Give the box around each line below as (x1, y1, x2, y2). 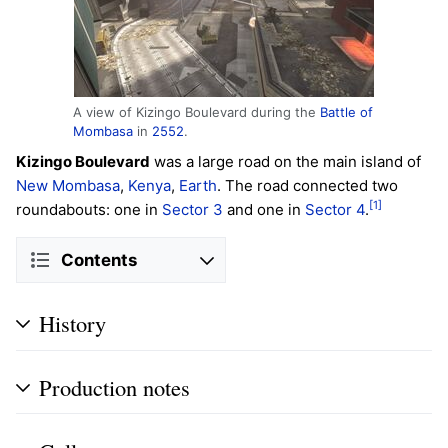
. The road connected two (217, 176, 398, 196)
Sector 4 (305, 200, 365, 220)
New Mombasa (16, 176, 120, 196)
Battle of (320, 104, 373, 121)
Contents (61, 249, 137, 270)
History (39, 308, 106, 339)
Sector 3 (162, 200, 223, 220)
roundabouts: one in (16, 200, 162, 220)
